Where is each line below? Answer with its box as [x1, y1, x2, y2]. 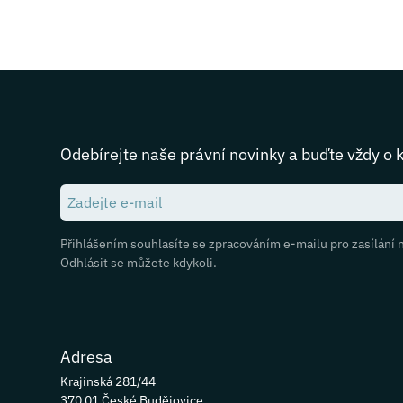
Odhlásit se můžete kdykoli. [60, 255, 218, 272]
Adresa [60, 346, 113, 368]
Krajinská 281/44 [60, 373, 157, 390]
